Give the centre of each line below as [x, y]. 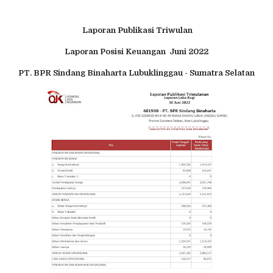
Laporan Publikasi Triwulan [137, 30]
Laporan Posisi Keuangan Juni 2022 [136, 52]
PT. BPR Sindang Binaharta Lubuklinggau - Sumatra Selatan [136, 73]
